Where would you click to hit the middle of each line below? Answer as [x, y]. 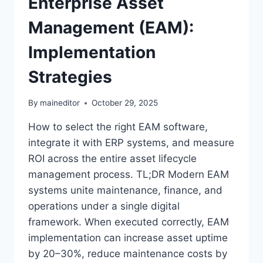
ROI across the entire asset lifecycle [112, 159]
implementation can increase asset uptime [128, 238]
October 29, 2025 [125, 103]
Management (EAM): [111, 27]
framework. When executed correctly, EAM [129, 222]
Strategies [70, 77]
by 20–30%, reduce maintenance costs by [128, 254]
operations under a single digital [104, 206]
